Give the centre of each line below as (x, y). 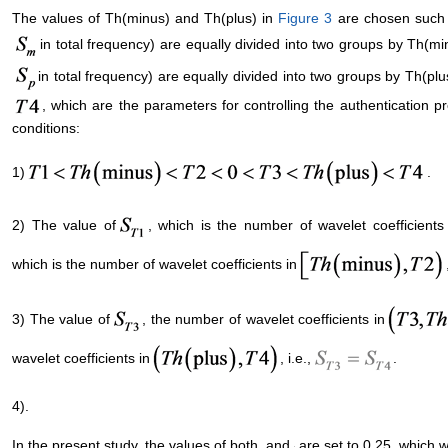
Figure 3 (305, 18)
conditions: (46, 128)
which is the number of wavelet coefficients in (154, 264)
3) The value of (61, 319)
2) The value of (64, 225)
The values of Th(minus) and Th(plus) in (145, 18)
